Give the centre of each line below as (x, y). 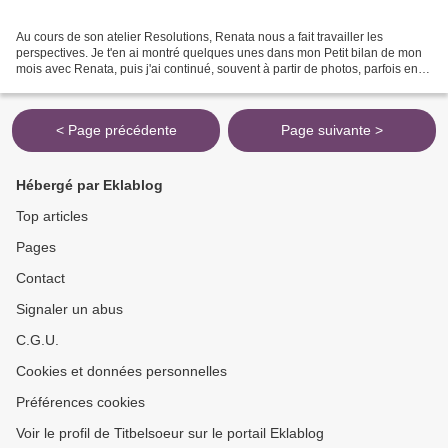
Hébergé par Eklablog (89, 185)
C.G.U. (37, 340)
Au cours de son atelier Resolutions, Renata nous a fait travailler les (199, 36)
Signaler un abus (69, 309)
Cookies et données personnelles (121, 371)
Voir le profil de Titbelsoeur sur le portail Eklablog (170, 433)
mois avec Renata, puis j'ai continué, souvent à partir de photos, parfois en (217, 68)
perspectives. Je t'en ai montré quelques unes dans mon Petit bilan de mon (219, 52)
